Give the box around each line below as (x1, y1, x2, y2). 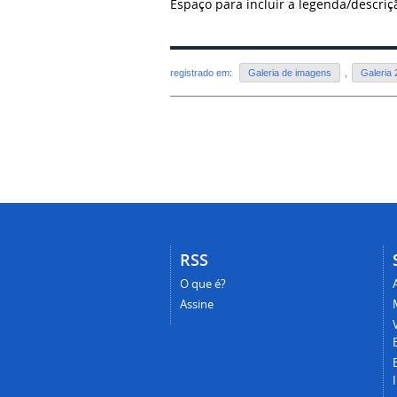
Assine (180, 297, 214, 313)
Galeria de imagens (248, 67, 331, 79)
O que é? (180, 276, 226, 292)
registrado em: (170, 67, 235, 79)
